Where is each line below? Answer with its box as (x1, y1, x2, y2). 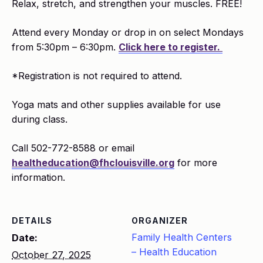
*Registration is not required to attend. (12, 70, 182, 82)
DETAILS (12, 215, 52, 225)
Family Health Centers (131, 231, 232, 243)
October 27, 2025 (12, 249, 91, 261)
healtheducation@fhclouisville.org (12, 157, 174, 168)
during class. (12, 113, 68, 125)
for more (174, 157, 217, 168)
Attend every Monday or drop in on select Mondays (12, 26, 244, 38)
